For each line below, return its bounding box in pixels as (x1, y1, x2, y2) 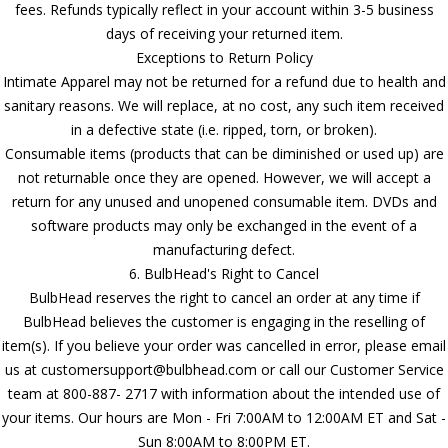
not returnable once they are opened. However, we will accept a (17, 167, 431, 187)
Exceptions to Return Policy (135, 47, 313, 67)
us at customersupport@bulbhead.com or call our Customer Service (4, 359, 444, 379)
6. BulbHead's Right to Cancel (129, 263, 319, 283)
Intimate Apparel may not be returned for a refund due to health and (2, 71, 446, 91)
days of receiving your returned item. (105, 23, 343, 43)
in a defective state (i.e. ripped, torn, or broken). (71, 119, 377, 139)
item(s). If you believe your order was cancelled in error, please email (2, 335, 446, 355)
